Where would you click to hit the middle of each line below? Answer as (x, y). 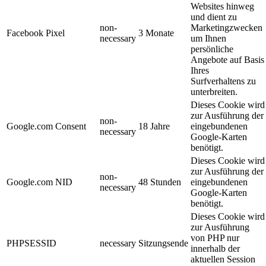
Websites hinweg (222, 7)
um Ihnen (208, 39)
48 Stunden (160, 182)
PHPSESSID (31, 243)
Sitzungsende (163, 243)
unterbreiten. (214, 92)
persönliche (212, 49)
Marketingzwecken (227, 28)
